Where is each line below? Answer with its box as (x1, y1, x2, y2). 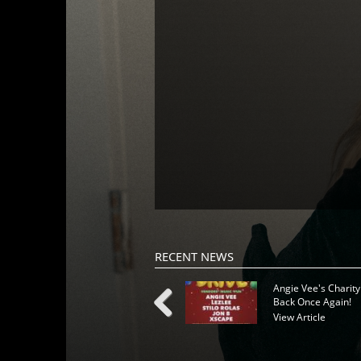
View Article (272, 310, 326, 324)
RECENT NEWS (155, 248, 234, 264)
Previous (153, 327, 193, 341)
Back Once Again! (272, 295, 351, 309)
